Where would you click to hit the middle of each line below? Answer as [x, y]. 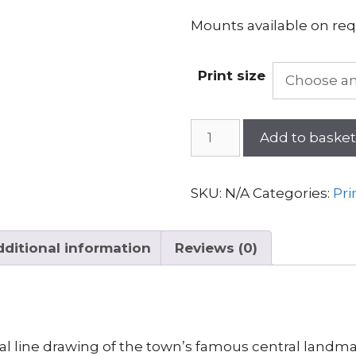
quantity [219, 168]
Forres [213, 128]
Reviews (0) [216, 248]
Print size [232, 75]
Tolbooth [222, 148]
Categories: [293, 193]
